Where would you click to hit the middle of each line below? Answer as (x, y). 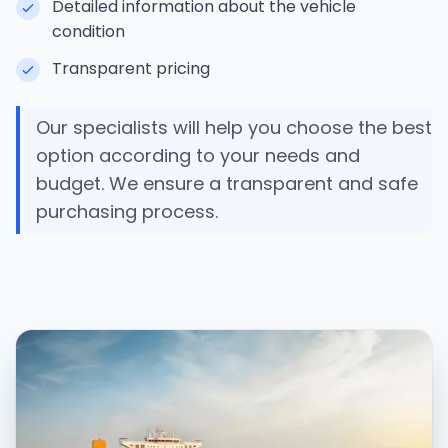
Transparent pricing (131, 68)
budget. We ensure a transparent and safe (227, 183)
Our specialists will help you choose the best (234, 127)
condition (88, 31)
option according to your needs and (198, 155)
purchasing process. (127, 211)
